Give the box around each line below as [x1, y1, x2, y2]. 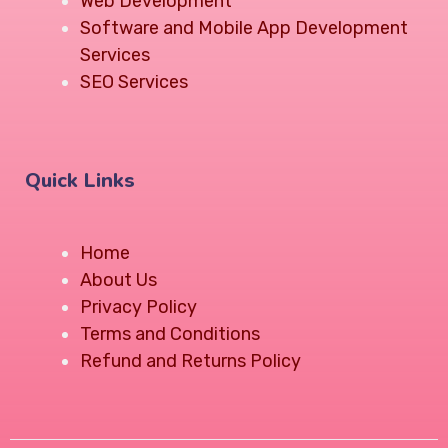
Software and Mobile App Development [80, 17, 408, 39]
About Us [80, 269, 157, 291]
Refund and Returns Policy [80, 350, 301, 372]
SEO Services [80, 71, 188, 93]
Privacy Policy [80, 296, 197, 318]
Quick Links [25, 167, 135, 194]
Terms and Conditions [80, 323, 260, 345]
